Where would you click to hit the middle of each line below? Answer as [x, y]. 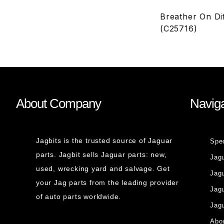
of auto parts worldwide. [79, 196]
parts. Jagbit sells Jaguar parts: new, [101, 154]
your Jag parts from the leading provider [108, 182]
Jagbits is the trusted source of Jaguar [104, 140]
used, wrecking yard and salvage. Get [103, 168]
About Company [58, 103]
